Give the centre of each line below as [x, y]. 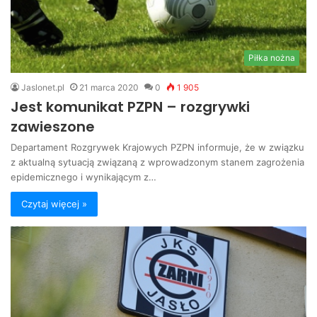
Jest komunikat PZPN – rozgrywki [130, 107]
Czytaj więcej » [54, 204]
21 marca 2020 [109, 88]
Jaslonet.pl [43, 88]
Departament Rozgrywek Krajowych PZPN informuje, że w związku [157, 148]
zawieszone [53, 127]
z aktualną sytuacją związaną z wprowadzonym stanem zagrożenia [157, 162]
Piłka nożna [272, 58]
